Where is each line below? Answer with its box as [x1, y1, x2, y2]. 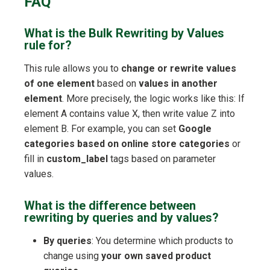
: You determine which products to [92, 235, 233, 247]
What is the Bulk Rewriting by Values [24, 26, 224, 41]
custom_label [46, 153, 108, 165]
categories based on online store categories [24, 138, 230, 150]
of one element [24, 78, 95, 90]
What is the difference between [24, 198, 196, 213]
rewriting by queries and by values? [24, 210, 219, 225]
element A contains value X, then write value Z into [24, 108, 235, 120]
